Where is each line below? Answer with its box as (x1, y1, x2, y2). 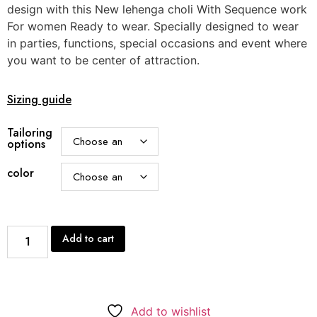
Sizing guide (7, 91, 71, 108)
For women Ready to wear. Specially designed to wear (7, 18, 299, 33)
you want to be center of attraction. (7, 52, 200, 67)
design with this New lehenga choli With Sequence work (7, 1, 307, 16)
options (7, 136, 45, 153)
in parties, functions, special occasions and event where (7, 35, 307, 50)
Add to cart (62, 231, 115, 246)
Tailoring (7, 125, 52, 142)
